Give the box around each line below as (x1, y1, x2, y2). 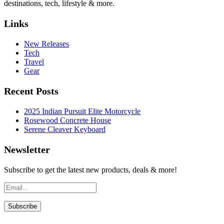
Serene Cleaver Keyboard (24, 125, 105, 134)
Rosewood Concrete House (24, 116, 111, 125)
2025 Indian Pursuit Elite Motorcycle (24, 107, 140, 116)
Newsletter (4, 144, 50, 155)
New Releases (24, 39, 69, 48)
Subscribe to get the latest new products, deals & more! (4, 165, 177, 174)
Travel (24, 57, 44, 66)
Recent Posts (4, 85, 58, 97)
